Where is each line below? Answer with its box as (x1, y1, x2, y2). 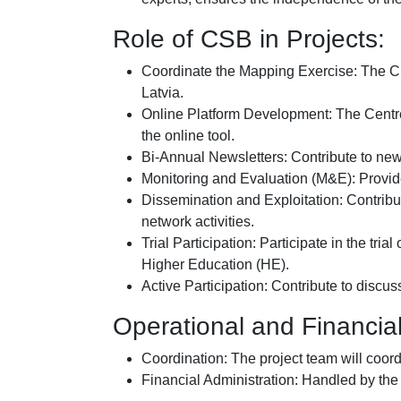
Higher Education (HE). (141, 256, 289, 272)
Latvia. (141, 84, 183, 100)
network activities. (141, 213, 254, 229)
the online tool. (141, 127, 235, 143)
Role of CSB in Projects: (113, 24, 385, 53)
